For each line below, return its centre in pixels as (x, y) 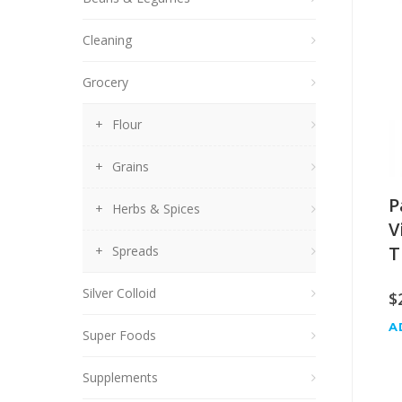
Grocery (105, 83)
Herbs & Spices (156, 209)
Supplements (120, 378)
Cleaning (107, 40)
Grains (131, 167)
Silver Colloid (119, 293)
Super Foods (119, 336)
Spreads (135, 251)
